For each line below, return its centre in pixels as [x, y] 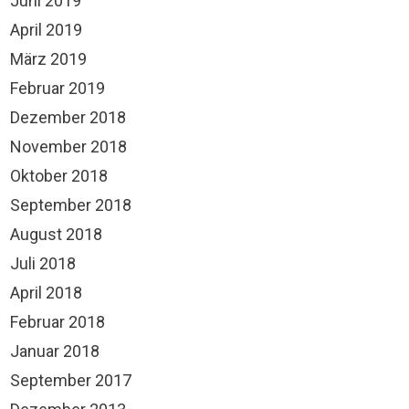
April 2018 [46, 293]
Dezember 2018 [68, 117]
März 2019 [48, 59]
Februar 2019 [58, 88]
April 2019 [46, 30]
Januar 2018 [55, 351]
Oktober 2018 [59, 176]
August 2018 [56, 234]
